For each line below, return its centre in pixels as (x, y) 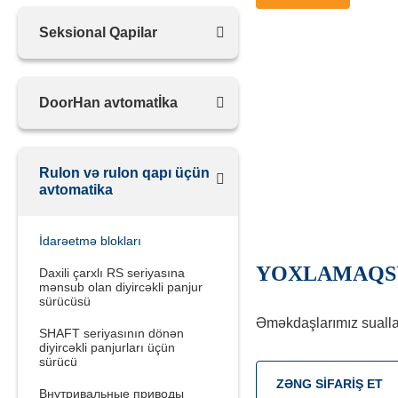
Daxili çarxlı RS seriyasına (112, 273)
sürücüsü (65, 301)
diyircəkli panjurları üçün (107, 347)
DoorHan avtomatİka (108, 103)
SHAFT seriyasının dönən (111, 333)
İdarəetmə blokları (90, 241)
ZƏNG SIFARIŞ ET (329, 384)
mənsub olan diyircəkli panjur (121, 287)
